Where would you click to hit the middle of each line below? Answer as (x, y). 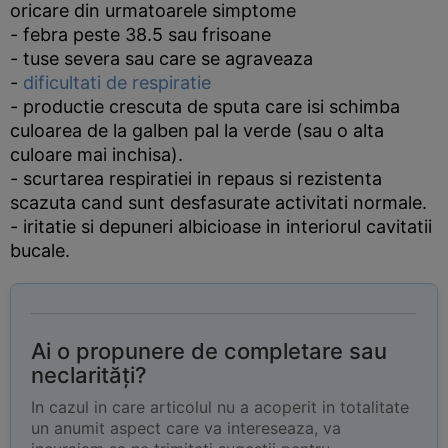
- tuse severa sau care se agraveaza (161, 58)
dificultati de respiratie (117, 82)
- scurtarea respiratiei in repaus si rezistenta (196, 178)
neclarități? (89, 375)
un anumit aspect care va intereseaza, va (186, 428)
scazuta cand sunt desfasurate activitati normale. (218, 202)
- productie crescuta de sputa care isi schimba (205, 106)
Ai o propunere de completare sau (209, 351)
